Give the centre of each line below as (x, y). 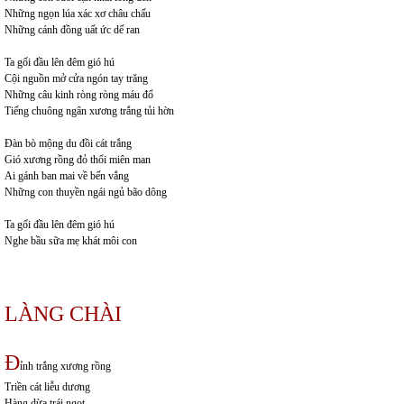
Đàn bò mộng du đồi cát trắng (68, 143)
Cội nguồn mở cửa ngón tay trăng (76, 78)
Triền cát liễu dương (47, 386)
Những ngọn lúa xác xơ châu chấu (78, 13)
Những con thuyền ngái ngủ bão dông (86, 192)
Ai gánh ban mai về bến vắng (67, 175)
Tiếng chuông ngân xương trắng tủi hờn (89, 110)
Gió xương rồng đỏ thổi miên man (78, 159)
